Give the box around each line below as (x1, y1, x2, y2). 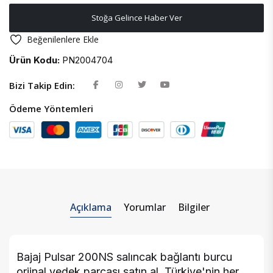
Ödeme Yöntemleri (9, 102, 93, 115)
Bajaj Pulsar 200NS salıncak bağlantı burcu (16, 250, 232, 264)
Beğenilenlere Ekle (27, 34, 99, 46)
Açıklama (69, 200, 112, 214)
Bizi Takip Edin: (9, 79, 75, 92)
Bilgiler (177, 200, 210, 214)
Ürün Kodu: (9, 54, 60, 66)
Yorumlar (123, 200, 166, 214)
